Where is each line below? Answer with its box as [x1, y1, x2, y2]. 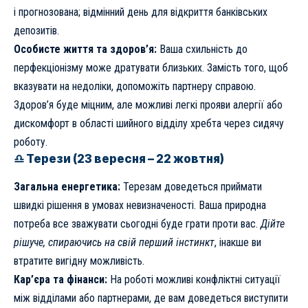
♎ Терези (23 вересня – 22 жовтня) [14, 152, 224, 166]
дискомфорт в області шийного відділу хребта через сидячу [14, 117, 284, 131]
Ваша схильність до [157, 43, 247, 56]
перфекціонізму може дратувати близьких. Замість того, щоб [14, 61, 288, 75]
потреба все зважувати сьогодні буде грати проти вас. [14, 217, 261, 231]
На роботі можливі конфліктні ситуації [107, 273, 280, 287]
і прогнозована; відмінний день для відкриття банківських [14, 5, 267, 19]
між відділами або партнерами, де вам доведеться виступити [14, 291, 288, 305]
